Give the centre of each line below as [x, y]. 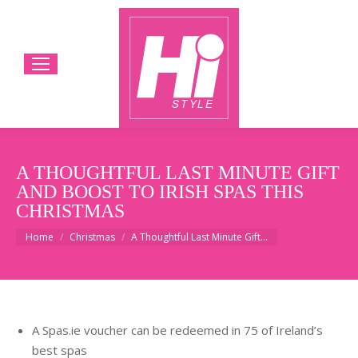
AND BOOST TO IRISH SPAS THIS [160, 191]
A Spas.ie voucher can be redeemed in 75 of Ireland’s [177, 330]
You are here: [53, 230]
